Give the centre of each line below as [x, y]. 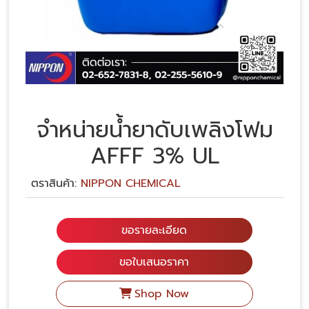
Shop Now [162, 294]
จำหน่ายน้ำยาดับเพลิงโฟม [154, 130]
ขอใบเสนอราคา [154, 262]
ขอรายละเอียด [154, 230]
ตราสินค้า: [56, 183]
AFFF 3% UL [154, 156]
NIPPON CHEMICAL [131, 183]
